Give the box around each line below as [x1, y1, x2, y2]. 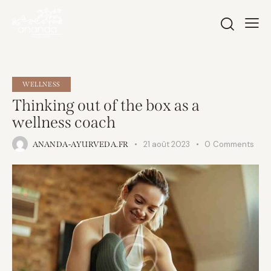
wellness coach [12, 113, 116, 132]
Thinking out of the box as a [12, 96, 200, 116]
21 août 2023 [143, 139, 191, 150]
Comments [213, 139, 255, 150]
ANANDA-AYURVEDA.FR [32, 140, 129, 149]
